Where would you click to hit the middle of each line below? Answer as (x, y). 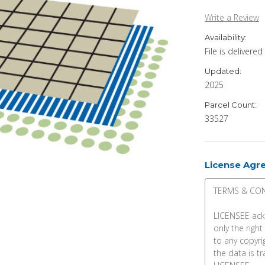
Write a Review (232, 17)
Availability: (226, 37)
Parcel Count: (231, 104)
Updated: (223, 71)
